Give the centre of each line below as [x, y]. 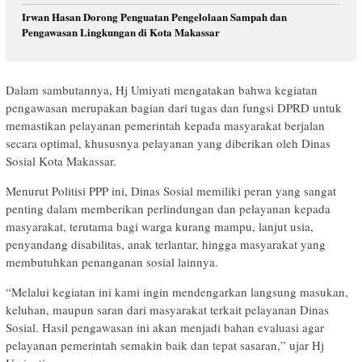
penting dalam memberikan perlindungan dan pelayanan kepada [168, 208]
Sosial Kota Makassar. [61, 160]
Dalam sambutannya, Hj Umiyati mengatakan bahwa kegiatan [162, 89]
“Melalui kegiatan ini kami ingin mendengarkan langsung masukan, [177, 291]
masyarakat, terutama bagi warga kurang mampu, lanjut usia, [160, 226]
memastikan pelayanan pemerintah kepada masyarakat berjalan [165, 125]
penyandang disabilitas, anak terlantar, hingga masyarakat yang [166, 244]
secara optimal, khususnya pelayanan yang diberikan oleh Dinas [168, 143]
